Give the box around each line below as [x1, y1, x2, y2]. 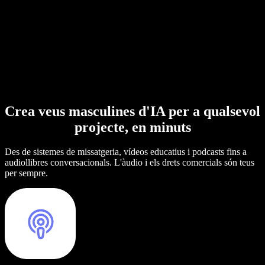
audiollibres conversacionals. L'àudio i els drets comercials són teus [5, 157, 254, 168]
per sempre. [5, 168, 48, 179]
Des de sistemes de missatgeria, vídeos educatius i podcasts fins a [5, 147, 247, 157]
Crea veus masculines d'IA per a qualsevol [5, 103, 260, 119]
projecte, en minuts [74, 119, 191, 135]
